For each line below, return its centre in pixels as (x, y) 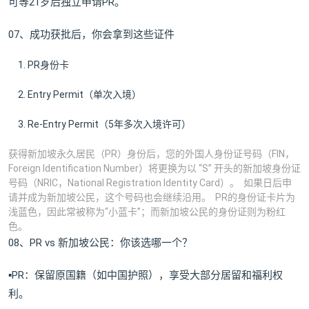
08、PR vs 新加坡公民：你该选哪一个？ (100, 243)
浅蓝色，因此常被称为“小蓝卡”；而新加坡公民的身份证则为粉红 (147, 212)
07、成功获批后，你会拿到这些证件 (91, 34)
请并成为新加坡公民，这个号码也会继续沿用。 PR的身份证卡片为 (152, 197)
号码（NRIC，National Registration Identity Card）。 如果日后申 (150, 183)
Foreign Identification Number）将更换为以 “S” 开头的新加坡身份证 (154, 168)
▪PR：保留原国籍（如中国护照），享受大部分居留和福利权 (146, 275)
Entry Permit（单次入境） (84, 94)
